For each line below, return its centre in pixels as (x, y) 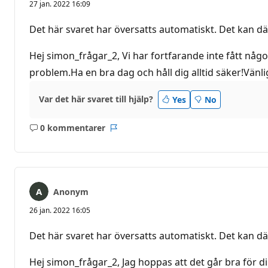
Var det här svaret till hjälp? (96, 99)
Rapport (130, 133)
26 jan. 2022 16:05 (60, 210)
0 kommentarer (72, 128)
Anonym (71, 191)
